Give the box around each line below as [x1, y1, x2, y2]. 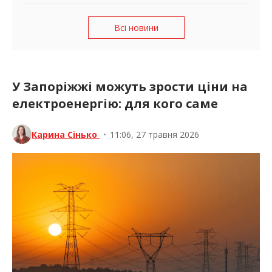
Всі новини [114, 22, 158, 34]
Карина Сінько [32, 128, 100, 140]
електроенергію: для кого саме [12, 95, 218, 112]
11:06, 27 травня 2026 [110, 128, 199, 140]
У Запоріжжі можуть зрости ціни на [12, 78, 248, 95]
